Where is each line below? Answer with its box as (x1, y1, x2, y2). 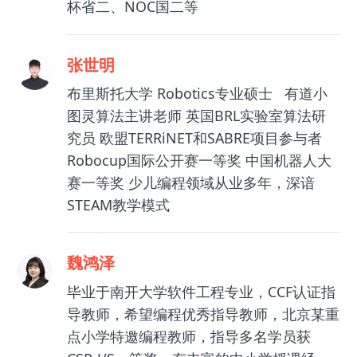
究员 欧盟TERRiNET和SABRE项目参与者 (66, 127, 322, 147)
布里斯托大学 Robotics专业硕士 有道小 (66, 83, 328, 103)
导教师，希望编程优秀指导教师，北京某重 (66, 304, 339, 324)
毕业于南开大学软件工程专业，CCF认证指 (66, 281, 335, 301)
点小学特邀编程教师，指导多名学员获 (66, 326, 311, 346)
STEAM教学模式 (66, 194, 170, 214)
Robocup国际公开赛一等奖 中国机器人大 (66, 150, 331, 170)
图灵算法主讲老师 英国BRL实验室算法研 (66, 105, 326, 125)
